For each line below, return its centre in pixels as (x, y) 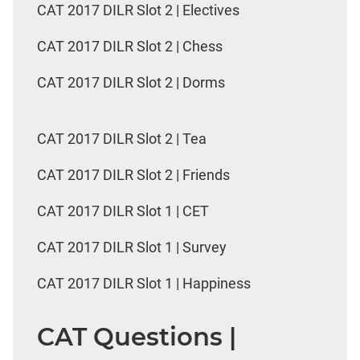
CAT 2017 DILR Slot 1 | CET (123, 211)
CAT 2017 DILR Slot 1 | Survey (132, 247)
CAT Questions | (137, 337)
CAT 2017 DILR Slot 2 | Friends (133, 174)
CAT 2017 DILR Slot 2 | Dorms (131, 82)
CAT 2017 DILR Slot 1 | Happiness (144, 283)
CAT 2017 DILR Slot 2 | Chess (130, 46)
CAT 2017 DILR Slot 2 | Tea (122, 138)
